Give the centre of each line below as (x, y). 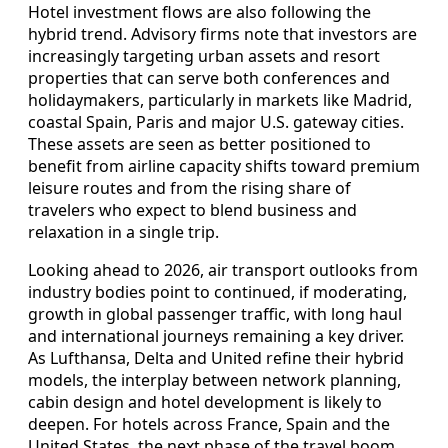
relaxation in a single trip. (123, 231)
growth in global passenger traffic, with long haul (215, 313)
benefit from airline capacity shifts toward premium (224, 165)
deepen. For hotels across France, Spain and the (209, 423)
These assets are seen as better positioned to (199, 143)
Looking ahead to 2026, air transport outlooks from (223, 269)
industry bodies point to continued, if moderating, (217, 291)
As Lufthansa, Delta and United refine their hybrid (216, 357)
